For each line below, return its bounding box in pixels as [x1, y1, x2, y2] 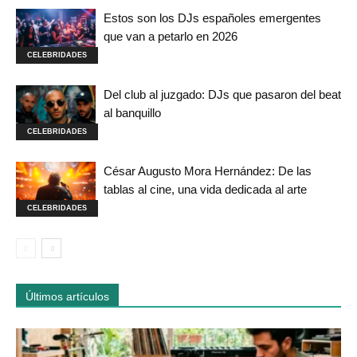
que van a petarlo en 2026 [104, 29, 237, 43]
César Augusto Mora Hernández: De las [104, 164, 312, 178]
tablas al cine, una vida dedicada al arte [104, 182, 307, 196]
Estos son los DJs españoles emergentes [104, 11, 321, 25]
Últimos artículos [25, 290, 109, 303]
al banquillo [104, 106, 161, 120]
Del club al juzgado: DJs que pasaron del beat [104, 88, 341, 101]
